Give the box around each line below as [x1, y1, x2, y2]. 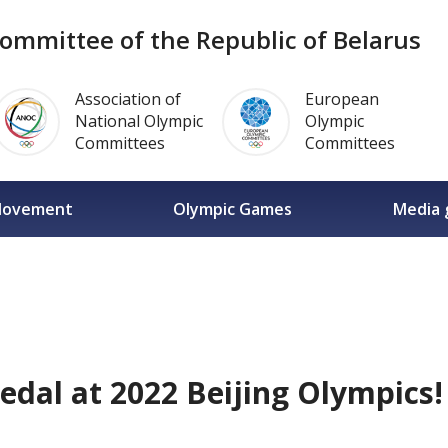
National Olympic [74, 110, 203, 132]
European [304, 88, 379, 110]
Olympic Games [173, 197, 293, 220]
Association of [74, 88, 181, 110]
